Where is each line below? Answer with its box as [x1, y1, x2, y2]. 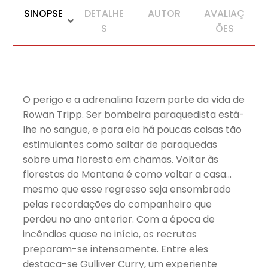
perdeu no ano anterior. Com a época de [23, 212, 215, 226]
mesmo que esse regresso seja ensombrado [23, 182, 232, 196]
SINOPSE [24, 6, 63, 20]
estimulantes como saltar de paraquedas [23, 137, 218, 151]
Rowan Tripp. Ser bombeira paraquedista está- [23, 107, 245, 121]
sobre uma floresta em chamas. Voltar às [23, 152, 219, 166]
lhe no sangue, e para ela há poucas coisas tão [23, 122, 242, 136]
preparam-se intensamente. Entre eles [23, 242, 209, 256]
